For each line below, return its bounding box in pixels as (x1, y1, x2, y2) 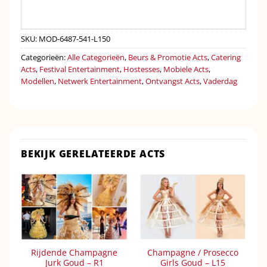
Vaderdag (203, 75, 237, 86)
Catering (211, 51, 241, 63)
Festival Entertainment (39, 63, 120, 74)
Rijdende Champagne (31, 246, 117, 258)
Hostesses (123, 63, 160, 74)
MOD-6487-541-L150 (39, 33, 110, 44)
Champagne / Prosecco (147, 246, 238, 258)
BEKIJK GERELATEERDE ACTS (21, 147, 166, 161)
